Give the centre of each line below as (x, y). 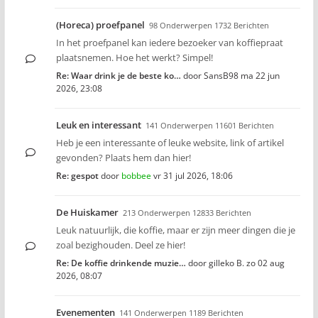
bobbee (136, 176)
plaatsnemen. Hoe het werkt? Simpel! (135, 57)
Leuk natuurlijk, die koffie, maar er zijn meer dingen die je (176, 230)
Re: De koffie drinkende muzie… (121, 263)
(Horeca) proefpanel (100, 25)
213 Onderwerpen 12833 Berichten (187, 213)
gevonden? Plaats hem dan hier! (124, 158)
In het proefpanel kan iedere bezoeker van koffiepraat (170, 43)
